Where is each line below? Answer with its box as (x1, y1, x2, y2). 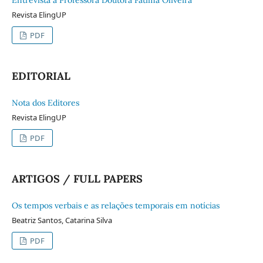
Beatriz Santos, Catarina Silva (11, 214, 112, 225)
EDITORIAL (11, 69, 70, 83)
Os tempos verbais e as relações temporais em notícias (11, 200, 220, 211)
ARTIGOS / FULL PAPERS (11, 171, 143, 186)
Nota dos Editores (11, 97, 79, 108)
